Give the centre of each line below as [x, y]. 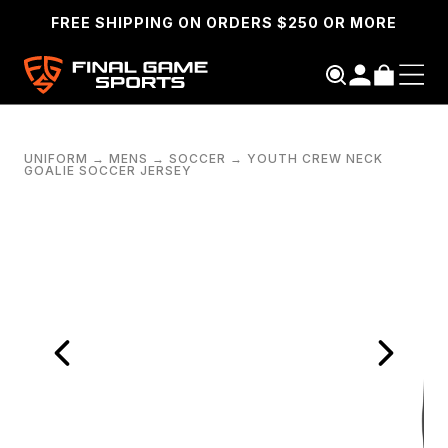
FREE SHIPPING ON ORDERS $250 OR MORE [224, 22]
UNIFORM [56, 159]
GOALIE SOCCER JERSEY [108, 171]
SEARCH [191, 212]
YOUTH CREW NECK [315, 159]
